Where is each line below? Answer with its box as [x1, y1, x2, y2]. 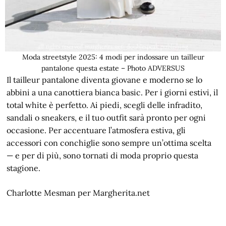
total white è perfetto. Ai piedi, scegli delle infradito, [7, 99, 203, 110]
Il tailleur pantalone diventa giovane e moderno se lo [7, 74, 203, 85]
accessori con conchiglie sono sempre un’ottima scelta [7, 137, 212, 148]
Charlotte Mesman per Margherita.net [7, 187, 150, 198]
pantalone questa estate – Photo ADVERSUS [41, 63, 185, 73]
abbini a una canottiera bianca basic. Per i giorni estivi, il [7, 87, 218, 97]
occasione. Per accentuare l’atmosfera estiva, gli [7, 125, 186, 135]
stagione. [7, 162, 41, 173]
